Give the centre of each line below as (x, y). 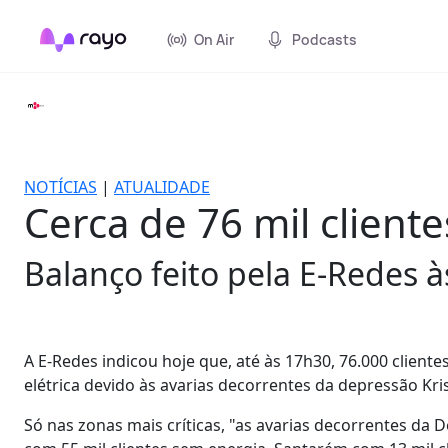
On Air (214, 39)
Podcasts (324, 39)
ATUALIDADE (162, 187)
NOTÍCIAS (60, 187)
